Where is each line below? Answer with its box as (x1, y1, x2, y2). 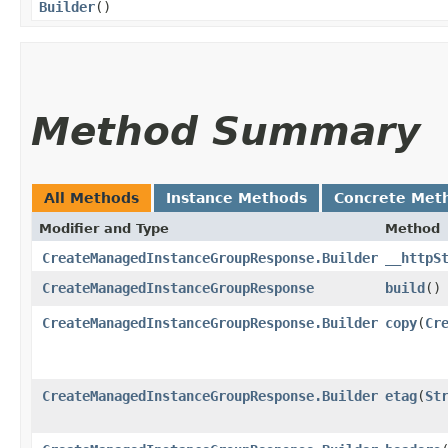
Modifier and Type (39, 220, 169, 236)
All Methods (44, 189, 139, 206)
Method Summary (31, 108, 420, 154)
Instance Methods (166, 189, 307, 206)
